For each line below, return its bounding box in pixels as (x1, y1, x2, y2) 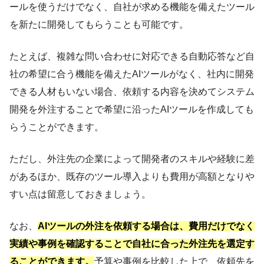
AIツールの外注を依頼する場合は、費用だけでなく (38, 220, 255, 231)
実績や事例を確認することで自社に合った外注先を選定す (9, 238, 255, 249)
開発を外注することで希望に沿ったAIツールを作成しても (9, 104, 254, 114)
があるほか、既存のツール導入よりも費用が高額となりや (9, 171, 255, 181)
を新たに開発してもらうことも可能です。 (9, 19, 189, 29)
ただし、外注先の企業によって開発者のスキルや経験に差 (9, 153, 255, 164)
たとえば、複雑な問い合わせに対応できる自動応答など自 (9, 51, 255, 61)
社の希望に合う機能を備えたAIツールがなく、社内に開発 (9, 68, 254, 79)
